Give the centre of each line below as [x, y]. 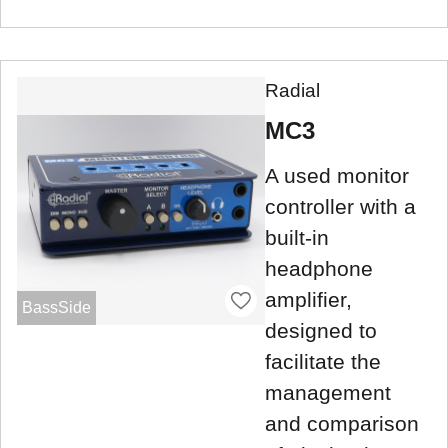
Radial [292, 90]
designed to [321, 330]
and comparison [342, 423]
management [328, 392]
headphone [319, 268]
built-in [297, 237]
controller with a [340, 206]
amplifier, [308, 299]
